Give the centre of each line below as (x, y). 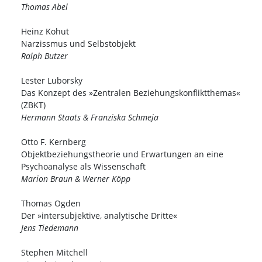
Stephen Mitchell (54, 253)
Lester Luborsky (52, 81)
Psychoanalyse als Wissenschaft (83, 167)
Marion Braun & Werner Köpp (76, 179)
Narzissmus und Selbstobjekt (78, 44)
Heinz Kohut (45, 32)
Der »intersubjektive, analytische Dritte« (99, 216)
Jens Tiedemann (50, 228)
